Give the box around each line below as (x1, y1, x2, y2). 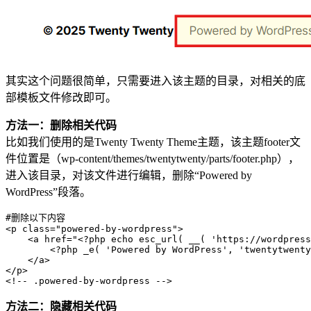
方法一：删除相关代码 (6, 119, 117, 131)
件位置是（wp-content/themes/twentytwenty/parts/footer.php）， (6, 152, 299, 165)
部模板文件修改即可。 (6, 91, 117, 103)
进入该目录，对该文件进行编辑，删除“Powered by (6, 169, 252, 181)
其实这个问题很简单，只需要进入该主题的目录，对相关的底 (6, 74, 305, 87)
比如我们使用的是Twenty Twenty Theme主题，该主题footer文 (6, 135, 301, 148)
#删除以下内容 (6, 212, 65, 223)
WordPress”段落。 (6, 185, 91, 198)
